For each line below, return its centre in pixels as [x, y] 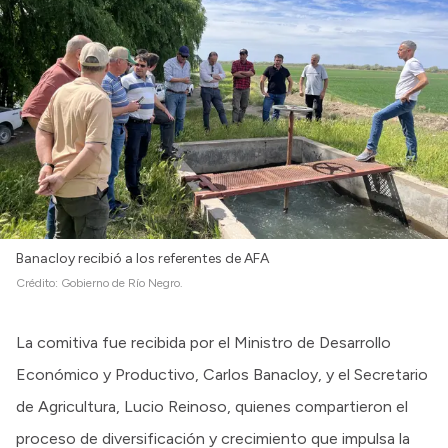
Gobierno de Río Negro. [122, 282]
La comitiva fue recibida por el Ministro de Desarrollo [203, 342]
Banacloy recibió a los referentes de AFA [142, 258]
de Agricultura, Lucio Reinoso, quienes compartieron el [212, 406]
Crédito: [38, 282]
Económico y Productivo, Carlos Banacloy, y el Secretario [222, 374]
